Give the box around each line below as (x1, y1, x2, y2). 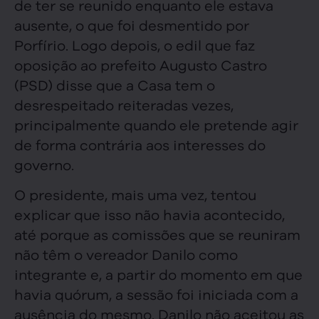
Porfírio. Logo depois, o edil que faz (14, 34, 255, 54)
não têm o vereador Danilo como (14, 244, 238, 264)
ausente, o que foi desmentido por (14, 14, 249, 34)
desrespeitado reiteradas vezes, (14, 94, 234, 114)
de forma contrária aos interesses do (14, 134, 266, 154)
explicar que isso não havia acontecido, (14, 204, 285, 224)
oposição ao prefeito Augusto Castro (14, 54, 267, 74)
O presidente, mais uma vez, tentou (14, 184, 256, 204)
